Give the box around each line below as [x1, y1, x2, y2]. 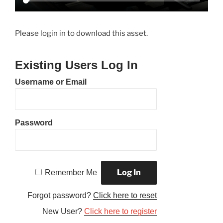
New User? [42, 207, 85, 216]
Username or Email [15, 78, 87, 87]
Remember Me [45, 168, 98, 177]
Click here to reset [93, 191, 157, 200]
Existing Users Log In [15, 58, 138, 72]
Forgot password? [27, 191, 94, 200]
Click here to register [84, 207, 157, 216]
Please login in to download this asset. [15, 29, 148, 38]
